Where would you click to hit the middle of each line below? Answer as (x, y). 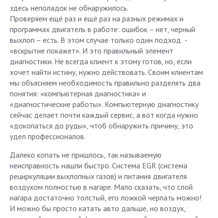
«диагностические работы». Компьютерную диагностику (104, 104)
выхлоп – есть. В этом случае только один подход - (98, 40)
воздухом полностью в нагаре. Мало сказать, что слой (101, 187)
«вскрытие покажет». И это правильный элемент (91, 51)
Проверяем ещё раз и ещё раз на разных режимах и (97, 18)
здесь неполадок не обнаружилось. (69, 8)
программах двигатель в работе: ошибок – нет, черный (102, 29)
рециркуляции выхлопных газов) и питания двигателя (98, 176)
